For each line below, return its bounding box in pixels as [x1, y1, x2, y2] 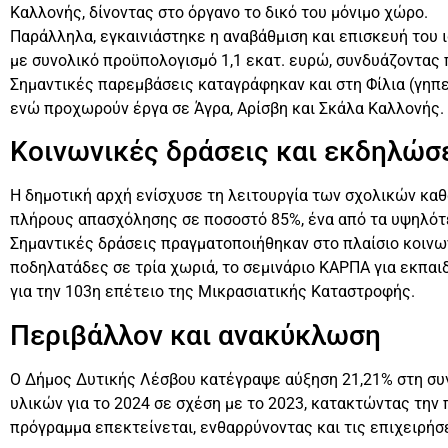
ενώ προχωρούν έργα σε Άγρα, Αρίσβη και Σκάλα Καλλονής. [10, 98, 444, 118]
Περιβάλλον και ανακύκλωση [10, 318, 381, 352]
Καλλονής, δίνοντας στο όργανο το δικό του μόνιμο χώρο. [10, 2, 428, 22]
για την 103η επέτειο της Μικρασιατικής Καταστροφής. [10, 282, 415, 302]
